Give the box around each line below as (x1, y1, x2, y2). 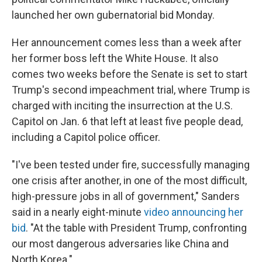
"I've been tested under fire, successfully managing (12, 158, 250, 171)
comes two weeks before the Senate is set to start (12, 68, 247, 80)
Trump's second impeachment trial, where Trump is (12, 84, 250, 96)
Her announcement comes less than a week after (12, 36, 242, 49)
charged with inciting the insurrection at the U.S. (12, 99, 233, 112)
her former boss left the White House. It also (12, 52, 218, 64)
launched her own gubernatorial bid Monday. (12, 9, 215, 21)
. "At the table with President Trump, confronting (26, 222, 247, 234)
